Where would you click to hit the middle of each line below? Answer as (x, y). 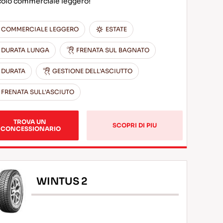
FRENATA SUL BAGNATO (113, 50)
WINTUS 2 (62, 181)
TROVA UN (31, 122)
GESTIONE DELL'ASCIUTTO (93, 71)
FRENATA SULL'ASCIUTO (38, 92)
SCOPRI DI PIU (135, 125)
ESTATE (116, 29)
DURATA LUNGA (25, 50)
